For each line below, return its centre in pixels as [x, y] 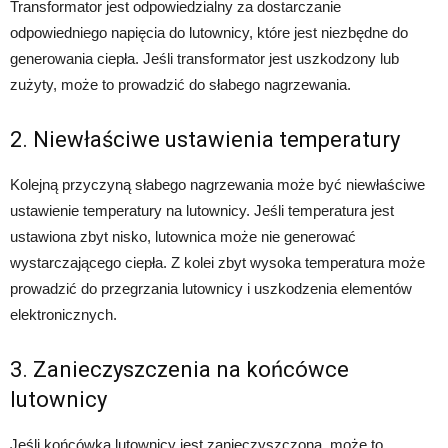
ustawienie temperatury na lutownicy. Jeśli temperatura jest [202, 210]
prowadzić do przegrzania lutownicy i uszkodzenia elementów [211, 288]
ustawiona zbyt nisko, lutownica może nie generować [183, 236]
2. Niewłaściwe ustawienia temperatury [205, 139]
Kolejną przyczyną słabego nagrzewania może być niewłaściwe [217, 184]
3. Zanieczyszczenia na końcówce [179, 369]
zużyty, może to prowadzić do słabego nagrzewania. [180, 84]
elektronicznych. [63, 314]
